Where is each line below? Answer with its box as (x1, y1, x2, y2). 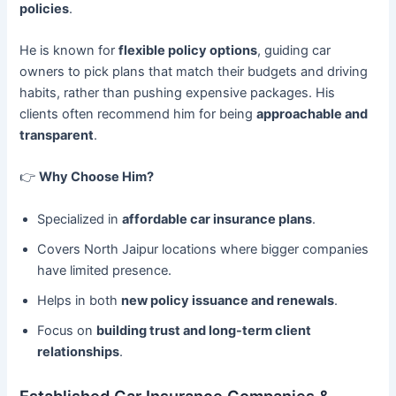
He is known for (19, 42, 119, 58)
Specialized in (37, 210, 123, 227)
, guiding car (257, 42, 331, 58)
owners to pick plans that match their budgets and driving (19, 63, 369, 80)
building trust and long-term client (96, 322, 312, 339)
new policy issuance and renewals (121, 292, 335, 308)
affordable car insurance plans (122, 210, 313, 227)
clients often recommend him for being (19, 105, 257, 122)
